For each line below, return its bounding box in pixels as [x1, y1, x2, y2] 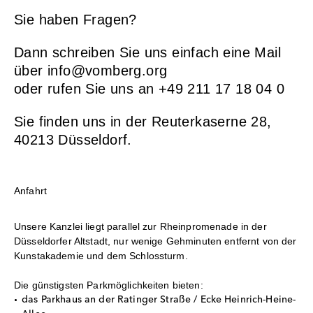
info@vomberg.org [48, 63, 168, 78]
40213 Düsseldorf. [14, 132, 132, 147]
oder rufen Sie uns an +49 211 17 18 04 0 [14, 81, 284, 96]
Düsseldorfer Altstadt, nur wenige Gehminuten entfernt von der [14, 235, 297, 247]
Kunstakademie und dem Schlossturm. [14, 250, 188, 261]
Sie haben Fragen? [14, 12, 137, 27]
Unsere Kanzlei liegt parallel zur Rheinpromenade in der [14, 221, 267, 232]
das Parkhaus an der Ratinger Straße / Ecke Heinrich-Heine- [22, 295, 296, 305]
